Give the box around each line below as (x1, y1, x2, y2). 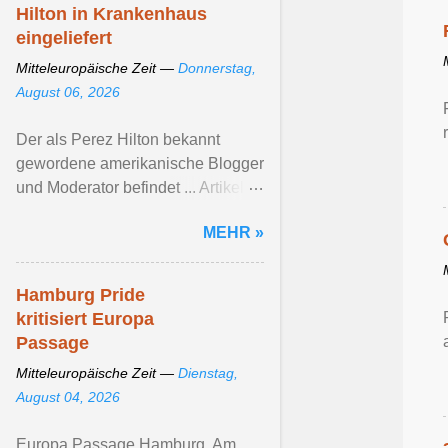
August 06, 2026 (16, 84, 120, 100)
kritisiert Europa (16, 309, 154, 329)
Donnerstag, (178, 60, 256, 76)
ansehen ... (16, 203, 94, 220)
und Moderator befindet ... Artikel (16, 179, 244, 196)
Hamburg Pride (16, 285, 145, 305)
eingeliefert (16, 28, 112, 48)
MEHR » (203, 224, 264, 241)
